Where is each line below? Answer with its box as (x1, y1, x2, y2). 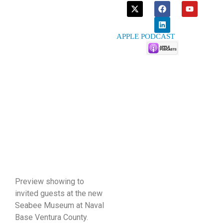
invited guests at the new (15, 189, 103, 198)
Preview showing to (15, 177, 84, 186)
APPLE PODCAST (116, 32, 175, 40)
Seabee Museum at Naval (15, 201, 104, 210)
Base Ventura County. (15, 213, 88, 222)
